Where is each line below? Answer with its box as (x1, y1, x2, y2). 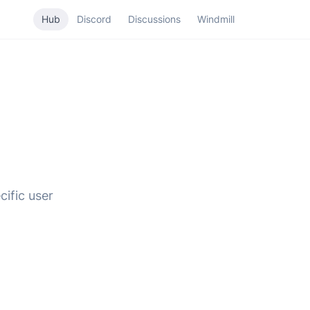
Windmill (197, 13, 235, 25)
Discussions (127, 13, 181, 25)
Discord (76, 13, 111, 25)
